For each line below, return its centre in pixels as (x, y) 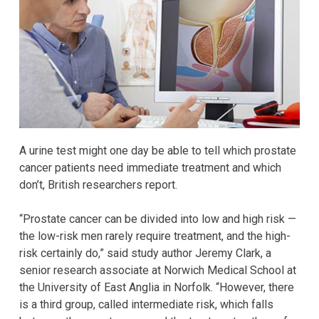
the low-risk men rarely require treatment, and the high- (155, 236)
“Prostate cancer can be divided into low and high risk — (158, 219)
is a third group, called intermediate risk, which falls (146, 304)
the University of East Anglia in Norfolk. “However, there (157, 287)
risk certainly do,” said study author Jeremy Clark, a (145, 253)
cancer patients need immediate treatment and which (150, 167)
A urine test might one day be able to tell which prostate (158, 150)
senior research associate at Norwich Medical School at (158, 270)
